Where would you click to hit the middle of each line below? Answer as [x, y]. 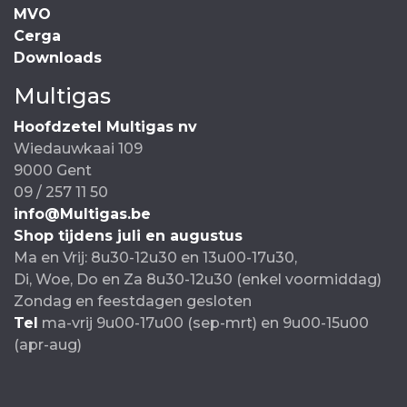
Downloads [58, 58]
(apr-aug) [48, 345]
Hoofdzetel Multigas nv [105, 127]
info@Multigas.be [82, 214]
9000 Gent [53, 171]
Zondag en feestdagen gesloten [133, 302]
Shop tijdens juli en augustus [128, 236]
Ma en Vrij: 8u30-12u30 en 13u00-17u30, [155, 258]
